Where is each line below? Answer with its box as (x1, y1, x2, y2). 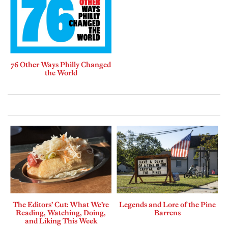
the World (44, 68, 77, 77)
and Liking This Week (24, 216, 97, 225)
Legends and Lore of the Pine (119, 199, 216, 209)
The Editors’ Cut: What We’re (13, 199, 109, 209)
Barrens (154, 208, 181, 217)
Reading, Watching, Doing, (16, 208, 106, 217)
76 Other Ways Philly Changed (11, 60, 111, 69)
